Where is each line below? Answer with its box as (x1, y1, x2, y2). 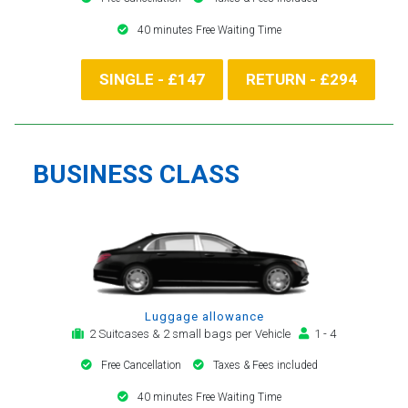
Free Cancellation (101, 358, 184, 372)
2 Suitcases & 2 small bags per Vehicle (84, 326, 299, 341)
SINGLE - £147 (99, 69, 205, 88)
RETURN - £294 (246, 69, 357, 88)
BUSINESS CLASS (33, 158, 240, 189)
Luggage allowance (144, 309, 264, 323)
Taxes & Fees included (213, 358, 318, 372)
